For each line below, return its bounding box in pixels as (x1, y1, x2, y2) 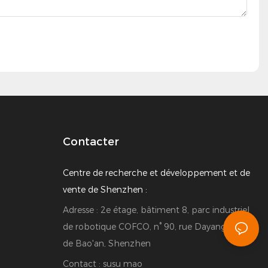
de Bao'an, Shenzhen (62, 237, 151, 249)
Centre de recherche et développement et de (62, 167, 250, 178)
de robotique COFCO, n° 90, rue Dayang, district (62, 221, 258, 232)
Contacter (62, 135, 119, 149)
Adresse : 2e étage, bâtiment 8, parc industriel (62, 204, 249, 215)
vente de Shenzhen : (62, 184, 147, 195)
